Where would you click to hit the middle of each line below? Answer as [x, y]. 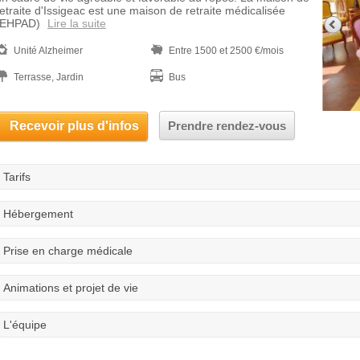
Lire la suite [77, 23]
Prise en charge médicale [68, 251]
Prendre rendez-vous [227, 126]
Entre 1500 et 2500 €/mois [226, 51]
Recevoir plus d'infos [74, 126]
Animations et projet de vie [71, 288]
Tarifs [17, 177]
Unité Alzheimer [48, 51]
